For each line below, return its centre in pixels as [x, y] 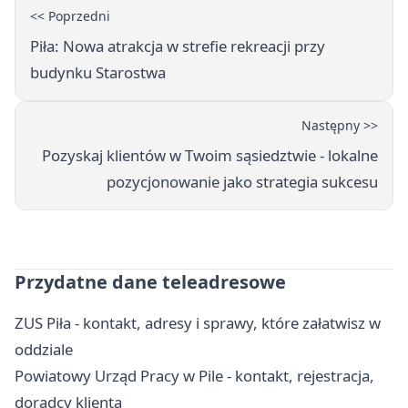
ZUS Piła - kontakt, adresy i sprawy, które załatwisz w [198, 323]
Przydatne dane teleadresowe [150, 282]
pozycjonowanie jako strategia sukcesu [242, 182]
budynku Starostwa [98, 73]
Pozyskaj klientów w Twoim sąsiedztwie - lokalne [210, 156]
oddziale [44, 350]
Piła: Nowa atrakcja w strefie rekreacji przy [178, 46]
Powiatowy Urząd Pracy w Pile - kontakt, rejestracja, [194, 376]
